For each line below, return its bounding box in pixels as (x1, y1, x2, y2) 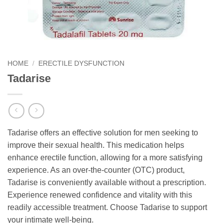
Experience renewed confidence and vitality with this (7, 191, 192, 200)
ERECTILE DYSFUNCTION (38, 60, 125, 67)
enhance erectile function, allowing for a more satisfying (7, 153, 203, 162)
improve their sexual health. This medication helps (7, 141, 184, 150)
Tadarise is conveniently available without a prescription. (7, 178, 206, 187)
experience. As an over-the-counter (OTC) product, (7, 166, 185, 175)
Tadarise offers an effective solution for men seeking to (7, 128, 198, 137)
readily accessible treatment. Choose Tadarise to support (7, 203, 207, 212)
